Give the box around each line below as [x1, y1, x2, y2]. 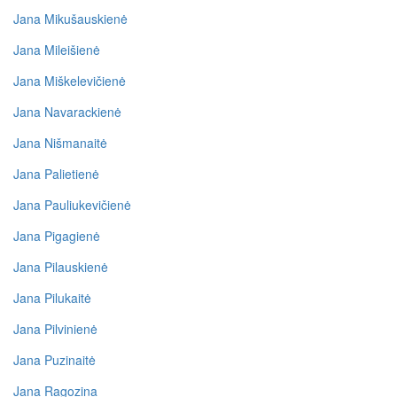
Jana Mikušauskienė [13, 10, 128, 28]
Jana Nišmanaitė [13, 134, 107, 152]
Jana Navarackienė [13, 103, 121, 121]
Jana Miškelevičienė [13, 72, 126, 90]
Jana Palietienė [13, 165, 99, 183]
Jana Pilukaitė [13, 289, 91, 307]
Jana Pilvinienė [13, 320, 97, 339]
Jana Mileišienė [13, 41, 100, 59]
